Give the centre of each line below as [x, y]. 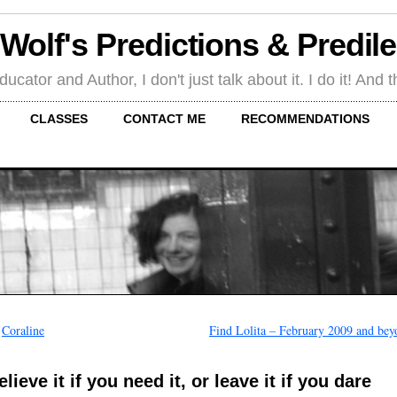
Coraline [23, 331]
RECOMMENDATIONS [305, 118]
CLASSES [59, 118]
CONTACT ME [164, 118]
